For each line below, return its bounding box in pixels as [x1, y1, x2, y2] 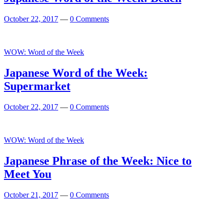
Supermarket [4, 80, 70, 93]
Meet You [4, 167, 51, 180]
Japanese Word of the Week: [4, 66, 148, 80]
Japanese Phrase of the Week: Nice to [4, 154, 192, 167]
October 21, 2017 [4, 190, 58, 199]
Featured [3, 119, 30, 128]
